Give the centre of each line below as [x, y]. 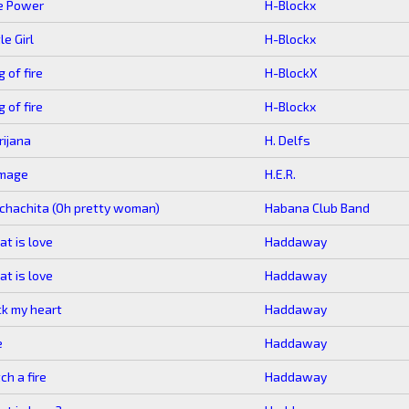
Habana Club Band [317, 208]
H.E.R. [280, 174]
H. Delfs [288, 140]
